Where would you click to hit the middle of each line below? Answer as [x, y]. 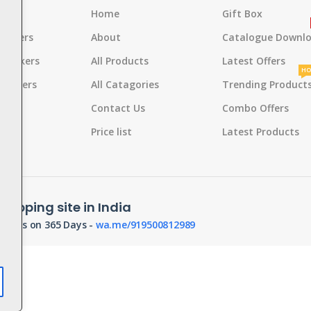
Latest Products [261, 132]
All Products [120, 61]
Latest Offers [254, 61]
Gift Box [243, 14]
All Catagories [125, 84]
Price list [112, 132]
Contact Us [118, 108]
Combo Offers [256, 108]
